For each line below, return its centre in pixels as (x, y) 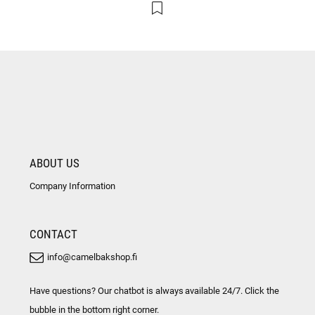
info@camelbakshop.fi (92, 256)
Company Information (72, 185)
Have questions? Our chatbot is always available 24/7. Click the (155, 290)
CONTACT (53, 233)
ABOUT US (54, 162)
